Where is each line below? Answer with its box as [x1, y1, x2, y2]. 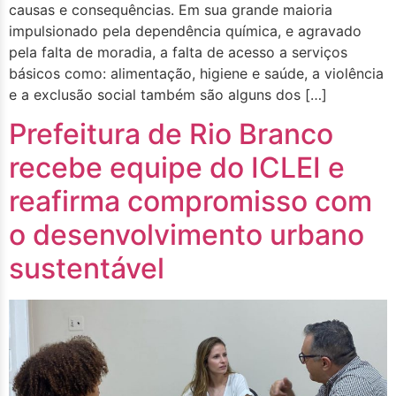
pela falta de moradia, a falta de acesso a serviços [9, 42, 347, 61]
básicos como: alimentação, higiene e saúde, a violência [9, 64, 384, 82]
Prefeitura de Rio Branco [9, 116, 333, 151]
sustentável [9, 250, 164, 286]
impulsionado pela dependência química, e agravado [9, 21, 362, 40]
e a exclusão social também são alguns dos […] [9, 85, 327, 103]
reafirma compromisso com [9, 183, 372, 218]
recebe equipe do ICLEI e [9, 149, 345, 185]
